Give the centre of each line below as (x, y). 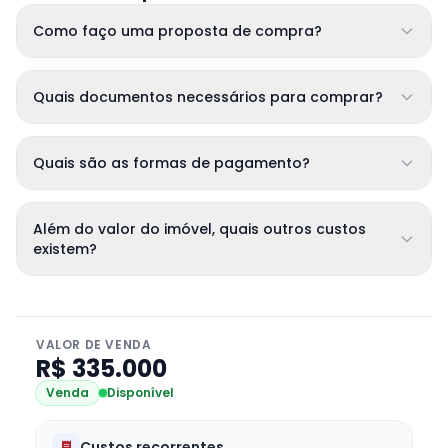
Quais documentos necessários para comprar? (208, 97)
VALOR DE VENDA (94, 344)
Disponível (140, 392)
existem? (65, 249)
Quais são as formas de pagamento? (171, 163)
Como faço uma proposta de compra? (177, 31)
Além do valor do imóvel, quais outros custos (199, 229)
